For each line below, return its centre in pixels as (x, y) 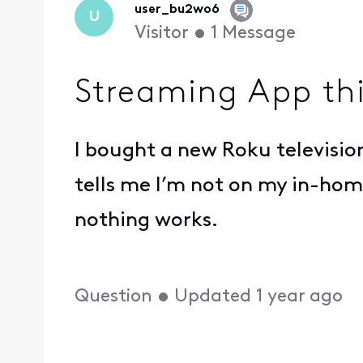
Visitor (161, 34)
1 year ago (300, 297)
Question (114, 297)
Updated (213, 297)
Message (258, 34)
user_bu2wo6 (177, 10)
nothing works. (147, 221)
